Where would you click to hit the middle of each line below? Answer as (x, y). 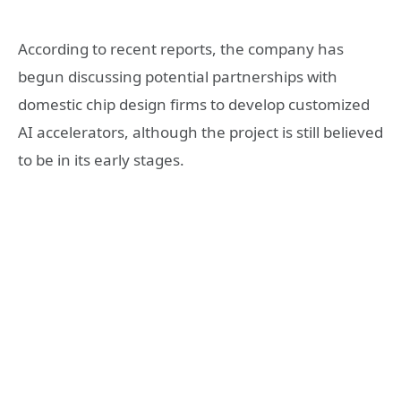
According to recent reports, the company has (181, 49)
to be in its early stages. (101, 160)
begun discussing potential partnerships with (178, 77)
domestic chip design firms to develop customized (194, 105)
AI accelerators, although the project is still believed (200, 132)
